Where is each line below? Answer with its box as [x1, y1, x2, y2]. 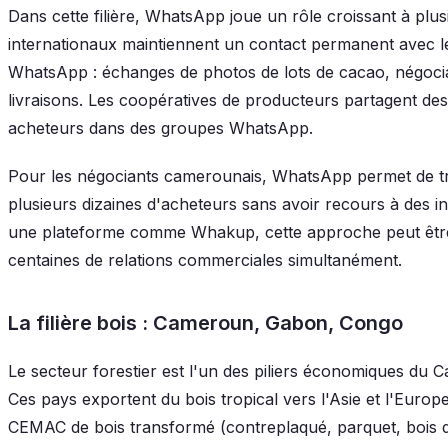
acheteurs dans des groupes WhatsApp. [8, 117, 313, 138]
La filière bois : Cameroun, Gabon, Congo [8, 310, 403, 335]
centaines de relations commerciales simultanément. [8, 249, 402, 270]
